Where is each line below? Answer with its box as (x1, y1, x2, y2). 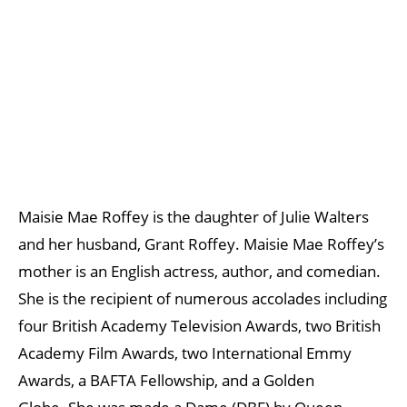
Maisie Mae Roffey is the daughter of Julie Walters (18, 206, 369, 227)
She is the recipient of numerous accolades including (18, 288, 387, 309)
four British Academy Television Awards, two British (18, 315, 381, 336)
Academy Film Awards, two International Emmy (18, 342, 352, 363)
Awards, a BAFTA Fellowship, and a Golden (18, 370, 314, 391)
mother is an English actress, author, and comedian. (18, 261, 381, 282)
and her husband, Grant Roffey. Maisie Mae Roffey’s (18, 233, 384, 254)
